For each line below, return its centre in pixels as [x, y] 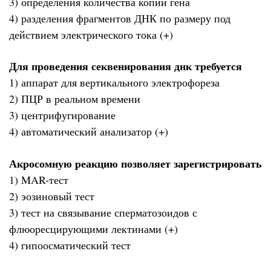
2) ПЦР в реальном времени [75, 99]
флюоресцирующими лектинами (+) [93, 228]
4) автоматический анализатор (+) [89, 132]
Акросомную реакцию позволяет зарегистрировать [135, 163]
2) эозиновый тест [52, 196]
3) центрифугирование [62, 115]
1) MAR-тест [39, 179]
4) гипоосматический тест [70, 245]
